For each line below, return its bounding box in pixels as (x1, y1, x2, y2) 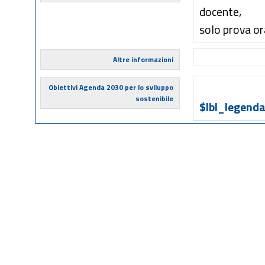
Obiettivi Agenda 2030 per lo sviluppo (48, 82, 173, 93)
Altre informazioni (112, 54, 173, 65)
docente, (199, 3, 242, 21)
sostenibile (135, 93, 173, 104)
